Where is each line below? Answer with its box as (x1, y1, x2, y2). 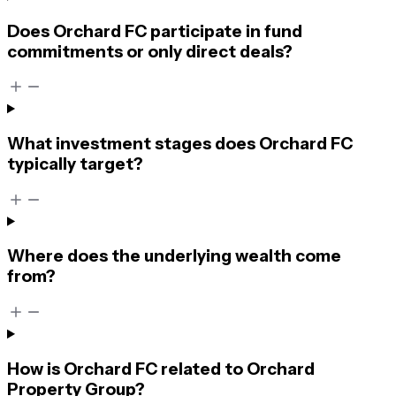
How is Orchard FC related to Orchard (7, 358, 315, 379)
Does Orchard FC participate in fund (7, 20, 302, 42)
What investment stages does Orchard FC (7, 133, 353, 154)
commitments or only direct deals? (7, 41, 293, 62)
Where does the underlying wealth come (7, 246, 341, 267)
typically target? (7, 153, 143, 174)
